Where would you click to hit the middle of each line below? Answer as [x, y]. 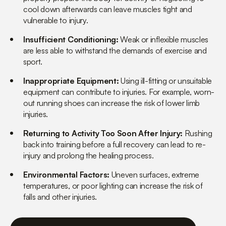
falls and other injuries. [60, 197]
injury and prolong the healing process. [89, 156]
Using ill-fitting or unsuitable [165, 81]
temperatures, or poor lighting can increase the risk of [113, 186]
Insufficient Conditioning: [71, 40]
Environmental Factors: [66, 175]
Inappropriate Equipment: [71, 81]
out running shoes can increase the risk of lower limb [112, 103]
